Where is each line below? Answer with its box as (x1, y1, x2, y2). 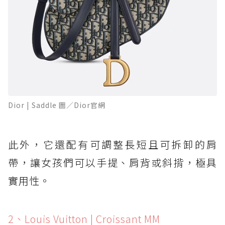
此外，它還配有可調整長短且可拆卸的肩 (8, 137, 217, 152)
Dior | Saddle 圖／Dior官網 (8, 100, 105, 110)
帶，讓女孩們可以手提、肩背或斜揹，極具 (8, 155, 217, 170)
